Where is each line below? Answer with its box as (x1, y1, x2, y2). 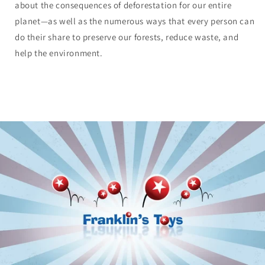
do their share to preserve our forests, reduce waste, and (15, 31, 239, 43)
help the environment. (15, 47, 103, 59)
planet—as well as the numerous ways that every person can (15, 15, 255, 27)
